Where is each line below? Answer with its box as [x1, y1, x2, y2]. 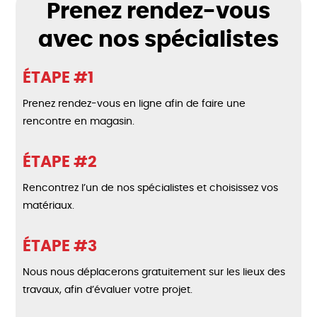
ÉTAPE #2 [23, 154, 98, 171]
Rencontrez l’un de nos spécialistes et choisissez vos [23, 183, 279, 194]
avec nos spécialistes [38, 29, 279, 52]
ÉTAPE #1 [23, 70, 94, 86]
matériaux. [23, 201, 75, 212]
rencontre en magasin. [23, 117, 135, 127]
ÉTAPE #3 [23, 238, 98, 255]
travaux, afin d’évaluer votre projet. [23, 285, 193, 296]
